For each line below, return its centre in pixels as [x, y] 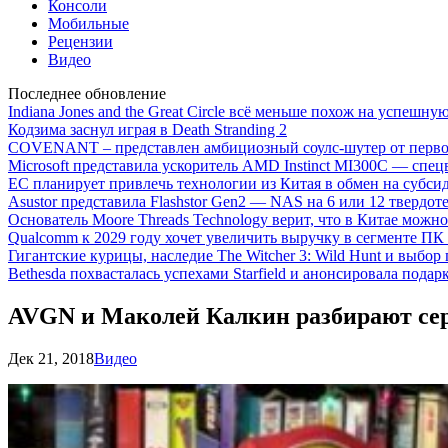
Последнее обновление [87, 93]
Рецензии [80, 41]
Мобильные [88, 23]
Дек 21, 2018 [51, 358]
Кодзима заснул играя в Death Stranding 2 [147, 129]
